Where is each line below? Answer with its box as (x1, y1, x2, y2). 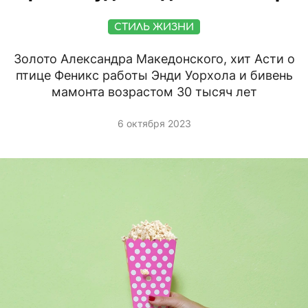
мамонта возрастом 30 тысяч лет (51, 85, 257, 100)
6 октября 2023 (117, 118, 191, 130)
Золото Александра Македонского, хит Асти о (13, 52, 295, 67)
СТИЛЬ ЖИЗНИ (114, 22, 194, 33)
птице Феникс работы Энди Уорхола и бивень (15, 68, 293, 83)
